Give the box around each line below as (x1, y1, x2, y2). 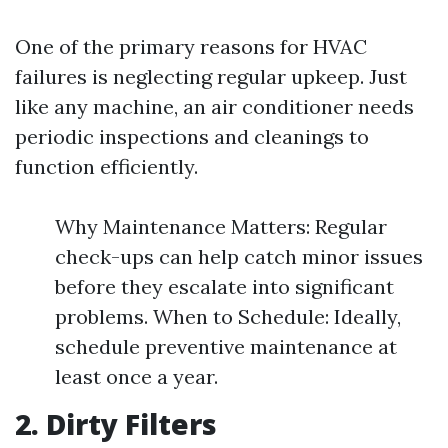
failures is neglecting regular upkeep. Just (15, 64, 407, 89)
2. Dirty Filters (15, 405, 217, 443)
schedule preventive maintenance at (55, 334, 397, 359)
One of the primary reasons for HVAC (15, 34, 367, 59)
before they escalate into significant (55, 274, 394, 299)
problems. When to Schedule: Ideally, (55, 304, 401, 329)
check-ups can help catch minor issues (55, 244, 423, 269)
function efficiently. (15, 154, 198, 179)
